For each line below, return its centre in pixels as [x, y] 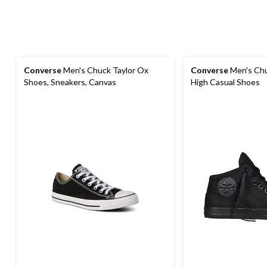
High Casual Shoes [225, 82]
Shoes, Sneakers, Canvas [70, 82]
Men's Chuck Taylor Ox [105, 70]
